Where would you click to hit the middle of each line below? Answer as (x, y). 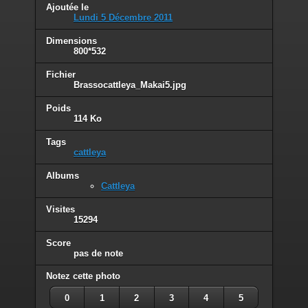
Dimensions (71, 41)
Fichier (61, 75)
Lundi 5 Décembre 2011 (123, 18)
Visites (60, 209)
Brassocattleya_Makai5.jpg (130, 85)
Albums (63, 175)
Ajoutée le (67, 8)
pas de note (98, 253)
